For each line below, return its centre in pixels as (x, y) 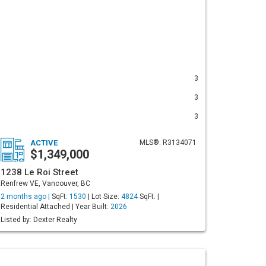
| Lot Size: (104, 197)
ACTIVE (44, 143)
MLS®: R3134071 (168, 142)
